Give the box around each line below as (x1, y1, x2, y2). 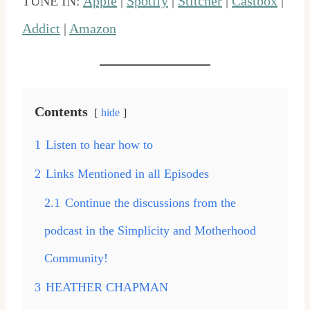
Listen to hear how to (46, 138, 153, 152)
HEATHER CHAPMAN (46, 280, 168, 295)
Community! (44, 251, 108, 266)
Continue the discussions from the (65, 196, 236, 210)
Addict (22, 21, 60, 37)
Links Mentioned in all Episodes (46, 167, 209, 181)
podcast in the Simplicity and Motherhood (44, 224, 256, 238)
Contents (35, 104, 88, 120)
